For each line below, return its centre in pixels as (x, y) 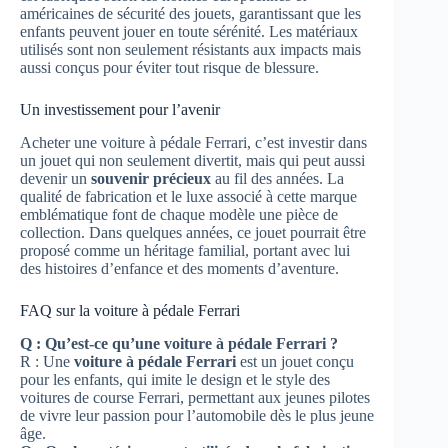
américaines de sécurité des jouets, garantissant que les (190, 14)
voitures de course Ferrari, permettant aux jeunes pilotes (195, 397)
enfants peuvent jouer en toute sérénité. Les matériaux (189, 32)
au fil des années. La (277, 179)
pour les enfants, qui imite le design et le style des (175, 379)
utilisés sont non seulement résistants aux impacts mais (190, 50)
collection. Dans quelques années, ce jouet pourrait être (193, 233)
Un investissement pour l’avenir (120, 110)
